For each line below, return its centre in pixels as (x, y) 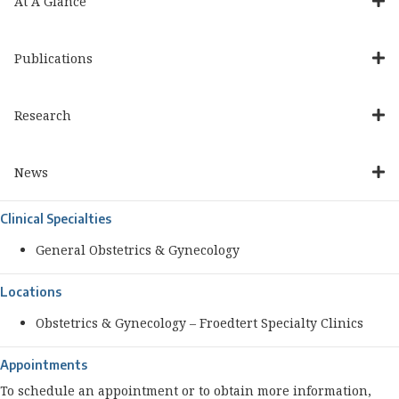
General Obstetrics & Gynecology (138, 250)
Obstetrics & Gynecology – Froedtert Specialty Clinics (199, 323)
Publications (53, 58)
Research (43, 115)
